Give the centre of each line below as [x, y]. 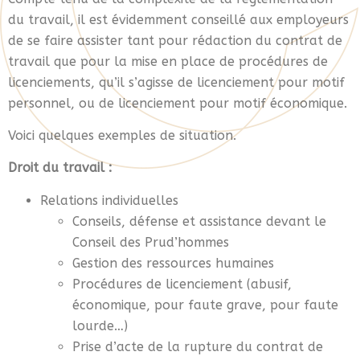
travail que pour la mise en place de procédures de [168, 61]
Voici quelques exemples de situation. [122, 136]
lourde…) [104, 325]
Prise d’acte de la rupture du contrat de [198, 346]
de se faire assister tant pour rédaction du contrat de [175, 40]
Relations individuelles [109, 200]
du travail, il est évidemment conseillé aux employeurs [178, 19]
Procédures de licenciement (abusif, [182, 284]
